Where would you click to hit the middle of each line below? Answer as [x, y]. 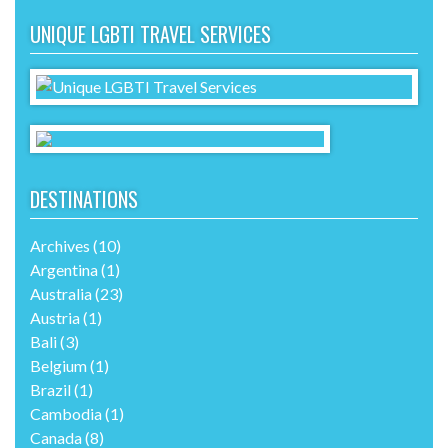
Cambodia [66, 413]
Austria [55, 317]
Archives [60, 245]
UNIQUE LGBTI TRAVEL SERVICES [150, 33]
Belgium [58, 365]
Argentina [64, 269]
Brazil [50, 389]
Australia [61, 293]
